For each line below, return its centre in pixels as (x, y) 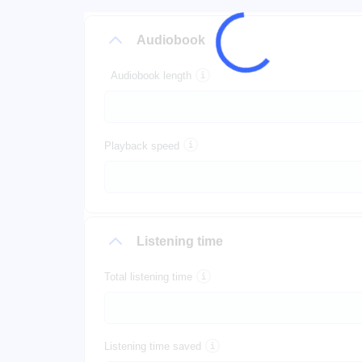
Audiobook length (151, 76)
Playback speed (142, 145)
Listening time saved (153, 347)
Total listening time (148, 276)
